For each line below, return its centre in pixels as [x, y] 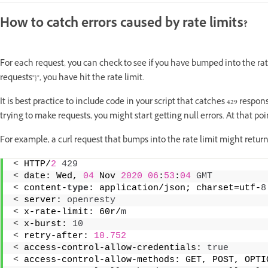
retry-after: [56, 236]
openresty [91, 200]
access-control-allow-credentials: [113, 248]
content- [43, 188]
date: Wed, [51, 176]
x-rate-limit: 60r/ [70, 212]
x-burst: [45, 224]
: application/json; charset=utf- [175, 188]
